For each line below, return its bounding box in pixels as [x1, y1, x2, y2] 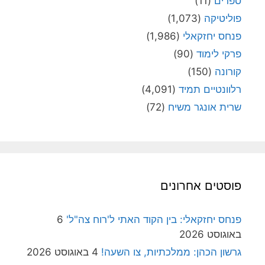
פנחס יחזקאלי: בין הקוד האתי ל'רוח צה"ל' [66, 213, 241, 225]
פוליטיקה [204, 12, 241, 24]
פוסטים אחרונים [160, 178, 241, 193]
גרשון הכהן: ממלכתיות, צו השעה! [101, 245, 241, 258]
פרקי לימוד [196, 47, 241, 60]
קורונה [215, 65, 241, 77]
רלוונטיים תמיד [179, 83, 241, 95]
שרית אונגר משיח [168, 101, 241, 113]
